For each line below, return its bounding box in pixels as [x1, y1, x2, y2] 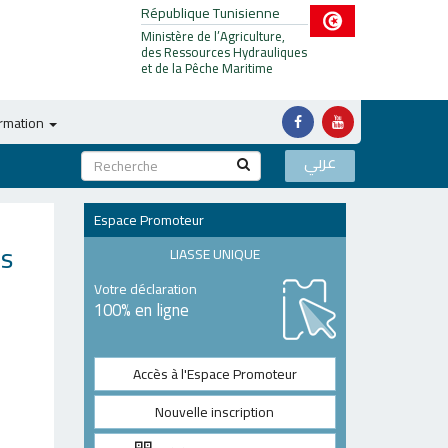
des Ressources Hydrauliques [141, 40, 307, 64]
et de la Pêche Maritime [141, 56, 273, 80]
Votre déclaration [93, 276, 197, 302]
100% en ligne [93, 294, 189, 326]
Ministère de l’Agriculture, [141, 24, 285, 48]
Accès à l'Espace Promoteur [132, 361, 297, 387]
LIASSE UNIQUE [169, 241, 260, 267]
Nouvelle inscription [155, 399, 275, 425]
